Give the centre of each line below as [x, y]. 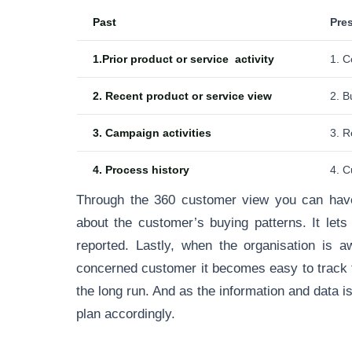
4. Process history [141, 170]
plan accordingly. [126, 313]
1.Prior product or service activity [183, 59]
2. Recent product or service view [185, 96]
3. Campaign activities [155, 133]
